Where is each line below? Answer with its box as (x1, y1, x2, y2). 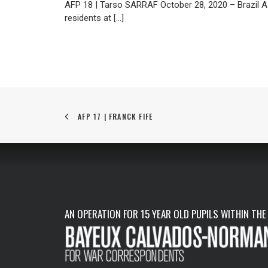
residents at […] (65, 13, 124, 23)
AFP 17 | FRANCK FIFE (78, 111, 153, 121)
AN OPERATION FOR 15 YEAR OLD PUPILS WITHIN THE (65, 206, 266, 221)
